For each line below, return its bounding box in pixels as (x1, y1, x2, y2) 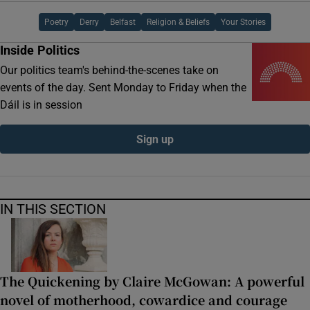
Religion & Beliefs (147, 18, 210, 27)
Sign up (136, 134, 174, 145)
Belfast (110, 18, 136, 27)
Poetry (44, 18, 69, 27)
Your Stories (221, 18, 266, 27)
